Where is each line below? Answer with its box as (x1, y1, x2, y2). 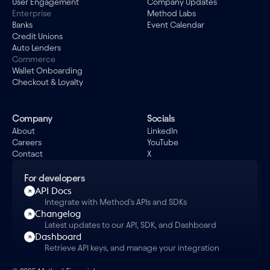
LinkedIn (147, 127, 178, 136)
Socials (147, 113, 175, 124)
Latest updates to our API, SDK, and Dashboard (45, 221, 216, 230)
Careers (12, 138, 42, 147)
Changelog (35, 208, 81, 219)
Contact (12, 149, 43, 159)
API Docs (35, 185, 72, 196)
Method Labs (147, 9, 196, 18)
